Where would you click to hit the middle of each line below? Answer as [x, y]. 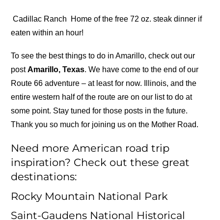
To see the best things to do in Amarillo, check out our [103, 56]
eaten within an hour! [47, 32]
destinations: [44, 177]
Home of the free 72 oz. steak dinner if [136, 19]
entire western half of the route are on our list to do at [102, 97]
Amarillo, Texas [56, 70]
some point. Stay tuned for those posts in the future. [99, 111]
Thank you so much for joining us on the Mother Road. [105, 125]
